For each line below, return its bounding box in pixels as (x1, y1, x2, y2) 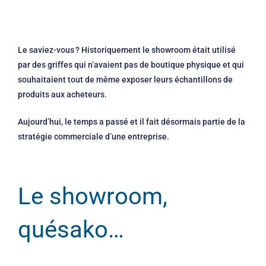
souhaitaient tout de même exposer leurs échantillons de (18, 74, 233, 84)
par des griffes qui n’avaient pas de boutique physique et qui (18, 59, 244, 69)
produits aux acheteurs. (18, 89, 109, 99)
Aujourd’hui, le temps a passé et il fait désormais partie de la (18, 116, 245, 126)
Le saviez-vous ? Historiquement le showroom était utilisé (18, 45, 236, 55)
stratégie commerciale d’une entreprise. (18, 131, 171, 141)
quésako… (18, 215, 130, 243)
